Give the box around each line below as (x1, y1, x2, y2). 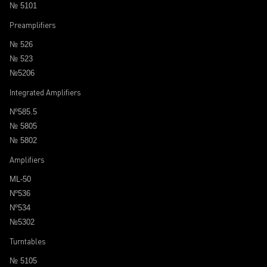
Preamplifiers (10, 20, 56, 30)
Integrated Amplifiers (10, 88, 81, 97)
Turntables (10, 237, 46, 246)
